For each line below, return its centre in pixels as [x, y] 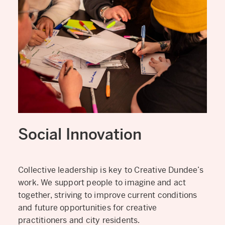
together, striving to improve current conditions [108, 195]
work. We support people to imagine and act [102, 182]
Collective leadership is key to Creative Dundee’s [111, 170]
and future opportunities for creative [88, 207]
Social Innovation [80, 134]
